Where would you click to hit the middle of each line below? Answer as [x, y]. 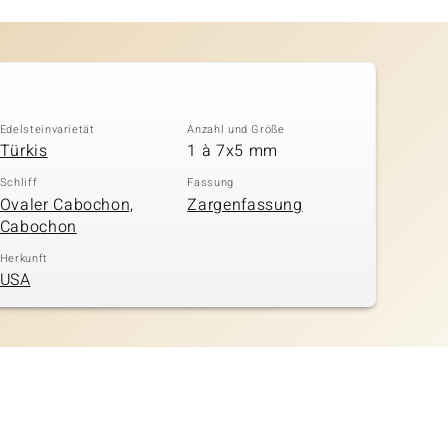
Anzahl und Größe [236, 129]
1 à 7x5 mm [232, 151]
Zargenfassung [245, 204]
